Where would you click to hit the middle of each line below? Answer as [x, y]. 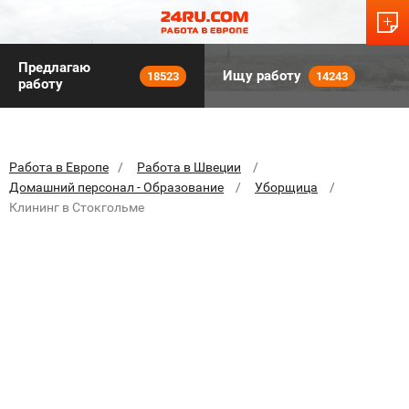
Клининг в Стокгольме [77, 207]
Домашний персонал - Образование [116, 187]
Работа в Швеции [189, 167]
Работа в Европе [59, 167]
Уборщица [286, 187]
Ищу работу [262, 76]
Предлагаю [54, 68]
